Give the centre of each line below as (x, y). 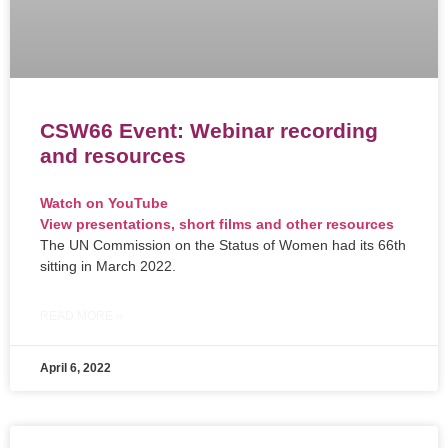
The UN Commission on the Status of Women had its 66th (223, 245)
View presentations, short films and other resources (217, 224)
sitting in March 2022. (108, 266)
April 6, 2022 (75, 368)
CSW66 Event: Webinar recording (209, 131)
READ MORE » (81, 316)
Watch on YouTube (104, 203)
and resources (113, 156)
